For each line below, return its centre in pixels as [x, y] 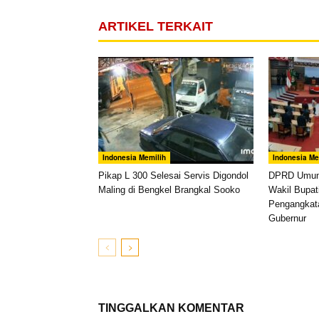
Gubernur [287, 219]
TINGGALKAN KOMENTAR [171, 308]
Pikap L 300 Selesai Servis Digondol [173, 176]
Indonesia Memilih [134, 158]
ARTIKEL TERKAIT [156, 27]
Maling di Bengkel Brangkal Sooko [169, 190]
